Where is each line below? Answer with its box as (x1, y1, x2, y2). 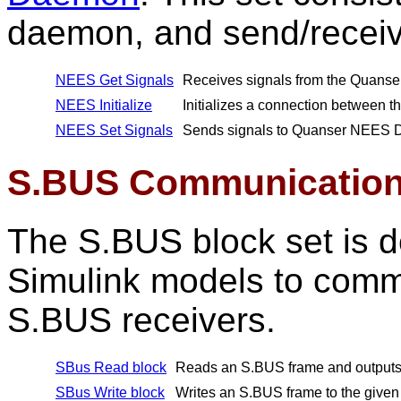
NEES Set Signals (55, 123, 173, 138)
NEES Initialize (55, 98, 152, 113)
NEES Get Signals (55, 73, 174, 88)
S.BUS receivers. (7, 301, 276, 339)
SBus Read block (55, 360, 166, 375)
